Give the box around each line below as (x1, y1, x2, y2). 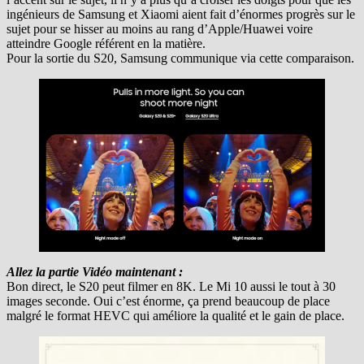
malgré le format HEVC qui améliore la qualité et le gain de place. (6, 308, 344, 323)
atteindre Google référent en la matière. (6, 37, 206, 51)
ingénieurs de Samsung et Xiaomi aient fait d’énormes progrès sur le (6, 7, 355, 22)
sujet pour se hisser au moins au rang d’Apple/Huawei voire (6, 22, 313, 37)
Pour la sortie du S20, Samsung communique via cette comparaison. (6, 51, 354, 66)
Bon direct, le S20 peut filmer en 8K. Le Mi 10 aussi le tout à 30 (6, 279, 336, 293)
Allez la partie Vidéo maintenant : (6, 264, 183, 279)
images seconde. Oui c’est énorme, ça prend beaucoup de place (6, 293, 330, 308)
